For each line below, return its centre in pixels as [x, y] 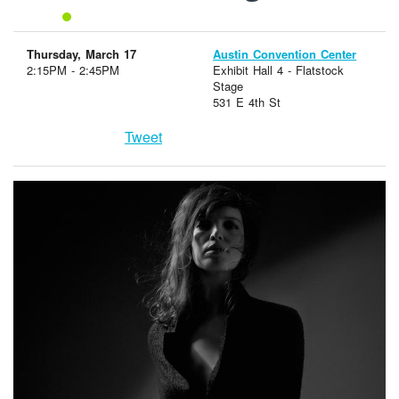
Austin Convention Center [285, 54]
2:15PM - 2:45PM [73, 70]
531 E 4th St [247, 102]
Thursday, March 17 [82, 54]
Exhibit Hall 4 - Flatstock [279, 70]
